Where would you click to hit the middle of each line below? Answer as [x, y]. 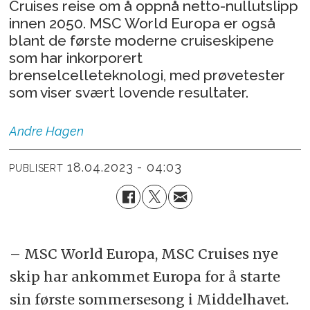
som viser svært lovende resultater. [129, 92]
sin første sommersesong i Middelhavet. [149, 299]
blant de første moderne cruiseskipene [142, 40]
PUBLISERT [36, 168]
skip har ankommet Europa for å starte [145, 276]
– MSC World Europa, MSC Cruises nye [144, 253]
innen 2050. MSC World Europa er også [143, 23]
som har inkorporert [76, 57]
